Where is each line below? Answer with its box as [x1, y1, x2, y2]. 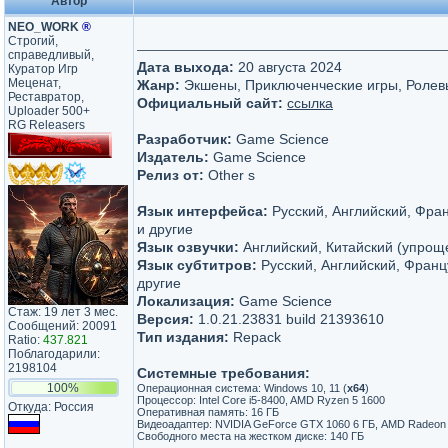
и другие [137, 221, 193, 237]
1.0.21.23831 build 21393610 [194, 311, 384, 327]
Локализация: [137, 293, 235, 309]
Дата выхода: [137, 59, 234, 75]
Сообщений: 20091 [8, 319, 117, 333]
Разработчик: [137, 131, 232, 147]
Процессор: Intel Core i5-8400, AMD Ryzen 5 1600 [137, 394, 385, 406]
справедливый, [8, 48, 94, 62]
